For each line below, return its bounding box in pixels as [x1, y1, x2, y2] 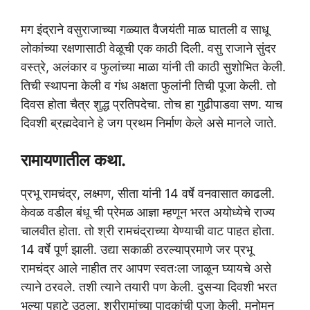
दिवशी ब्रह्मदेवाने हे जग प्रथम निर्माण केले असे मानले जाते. [21, 116, 277, 131]
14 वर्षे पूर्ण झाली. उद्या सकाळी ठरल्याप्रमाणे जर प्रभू [21, 242, 253, 257]
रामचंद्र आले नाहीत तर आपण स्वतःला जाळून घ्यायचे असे [21, 261, 271, 276]
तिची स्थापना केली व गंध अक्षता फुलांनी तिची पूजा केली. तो [21, 78, 276, 93]
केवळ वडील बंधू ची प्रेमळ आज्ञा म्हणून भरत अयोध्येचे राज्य [21, 205, 275, 220]
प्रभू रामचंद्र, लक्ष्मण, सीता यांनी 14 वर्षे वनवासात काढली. [21, 186, 275, 201]
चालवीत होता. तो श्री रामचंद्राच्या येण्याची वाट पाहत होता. [21, 224, 275, 239]
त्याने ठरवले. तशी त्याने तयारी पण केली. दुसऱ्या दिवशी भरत [21, 280, 277, 295]
